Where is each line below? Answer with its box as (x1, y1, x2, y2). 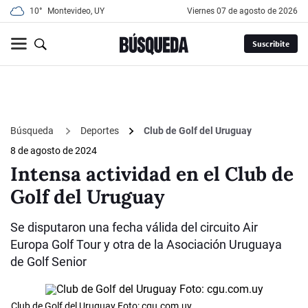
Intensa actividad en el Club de (10, 162, 294, 187)
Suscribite (252, 38, 289, 49)
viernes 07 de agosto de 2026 (192, 6, 298, 16)
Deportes (80, 125, 119, 137)
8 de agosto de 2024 (10, 145, 97, 157)
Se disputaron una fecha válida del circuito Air (10, 220, 258, 235)
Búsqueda (10, 124, 56, 136)
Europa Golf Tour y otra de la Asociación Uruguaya (10, 237, 282, 252)
